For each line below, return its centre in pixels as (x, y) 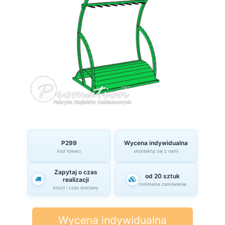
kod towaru (69, 151)
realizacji (76, 180)
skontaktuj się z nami (156, 151)
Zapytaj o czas (76, 172)
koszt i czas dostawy (76, 188)
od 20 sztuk (162, 176)
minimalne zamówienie (162, 184)
